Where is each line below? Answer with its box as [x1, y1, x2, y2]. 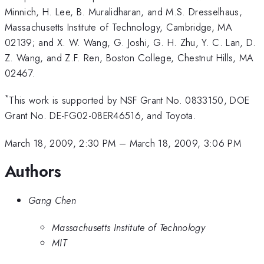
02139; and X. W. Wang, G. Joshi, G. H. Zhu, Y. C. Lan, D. [5, 35, 256, 49]
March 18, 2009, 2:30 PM [5, 136, 116, 150]
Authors [5, 159, 61, 184]
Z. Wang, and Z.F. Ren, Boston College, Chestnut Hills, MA [5, 50, 254, 65]
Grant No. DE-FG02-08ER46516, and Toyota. [5, 108, 197, 123]
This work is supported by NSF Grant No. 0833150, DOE [9, 93, 250, 108]
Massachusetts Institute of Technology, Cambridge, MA [5, 19, 233, 34]
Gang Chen [28, 193, 76, 207]
